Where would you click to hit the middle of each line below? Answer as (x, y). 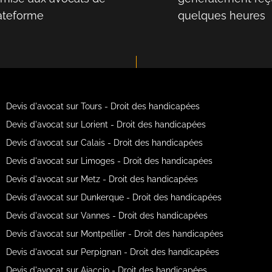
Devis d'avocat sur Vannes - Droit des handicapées (107, 215)
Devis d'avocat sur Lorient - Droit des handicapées (106, 124)
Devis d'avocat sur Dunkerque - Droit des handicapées (114, 197)
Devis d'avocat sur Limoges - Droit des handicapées (109, 161)
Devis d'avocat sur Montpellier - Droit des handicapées (114, 233)
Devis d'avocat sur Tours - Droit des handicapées (103, 106)
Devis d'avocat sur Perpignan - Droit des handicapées (112, 252)
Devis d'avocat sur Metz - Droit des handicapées (102, 179)
